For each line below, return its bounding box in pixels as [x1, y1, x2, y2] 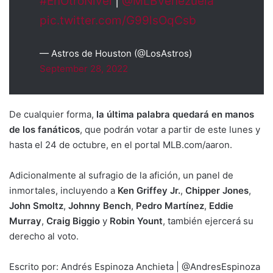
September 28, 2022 [40, 62, 128, 74]
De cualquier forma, [9, 108, 96, 120]
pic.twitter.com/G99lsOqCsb [40, 13, 196, 27]
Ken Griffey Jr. [115, 184, 180, 196]
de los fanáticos [9, 123, 80, 135]
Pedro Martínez [136, 199, 204, 211]
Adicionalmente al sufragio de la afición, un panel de [9, 169, 233, 181]
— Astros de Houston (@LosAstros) [40, 47, 192, 59]
